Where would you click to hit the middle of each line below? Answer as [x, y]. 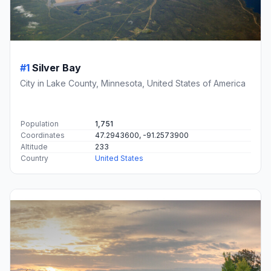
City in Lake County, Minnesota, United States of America [133, 83]
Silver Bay [57, 68]
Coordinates [43, 135]
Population [40, 124]
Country [34, 158]
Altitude [34, 147]
